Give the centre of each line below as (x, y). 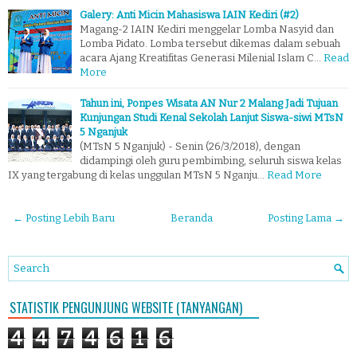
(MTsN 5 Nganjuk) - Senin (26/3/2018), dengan (190, 146)
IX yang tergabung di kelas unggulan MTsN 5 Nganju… (136, 175)
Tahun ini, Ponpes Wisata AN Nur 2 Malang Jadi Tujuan (209, 103)
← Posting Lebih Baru (64, 218)
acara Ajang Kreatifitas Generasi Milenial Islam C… (200, 57)
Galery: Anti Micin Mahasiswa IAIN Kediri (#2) (189, 14)
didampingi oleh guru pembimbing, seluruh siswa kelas (211, 160)
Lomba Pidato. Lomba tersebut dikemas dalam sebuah (210, 43)
